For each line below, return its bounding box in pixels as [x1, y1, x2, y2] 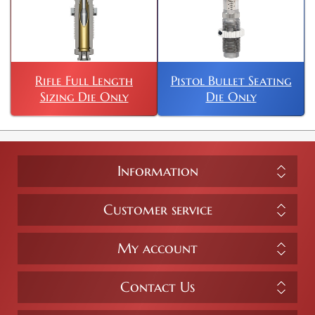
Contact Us [120, 278, 195, 297]
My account [117, 240, 198, 258]
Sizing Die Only [39, 89, 129, 105]
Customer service [103, 201, 212, 219]
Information [117, 162, 198, 181]
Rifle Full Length [35, 72, 133, 89]
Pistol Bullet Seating [170, 72, 292, 89]
